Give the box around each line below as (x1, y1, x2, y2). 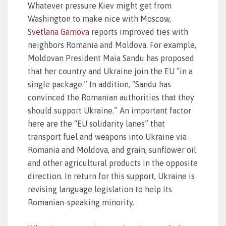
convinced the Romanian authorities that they (28, 93, 194, 102)
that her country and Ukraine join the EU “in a (28, 67, 193, 76)
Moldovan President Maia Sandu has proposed (28, 53, 194, 63)
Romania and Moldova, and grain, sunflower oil (28, 145, 196, 154)
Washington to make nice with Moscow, (28, 14, 171, 23)
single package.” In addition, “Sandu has (28, 80, 171, 89)
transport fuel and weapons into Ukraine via (28, 132, 187, 141)
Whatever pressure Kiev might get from (28, 1, 172, 10)
